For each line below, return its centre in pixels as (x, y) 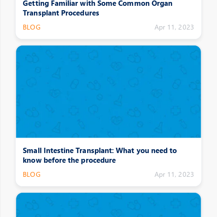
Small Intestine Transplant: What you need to (100, 150)
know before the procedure (70, 160)
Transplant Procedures (61, 13)
